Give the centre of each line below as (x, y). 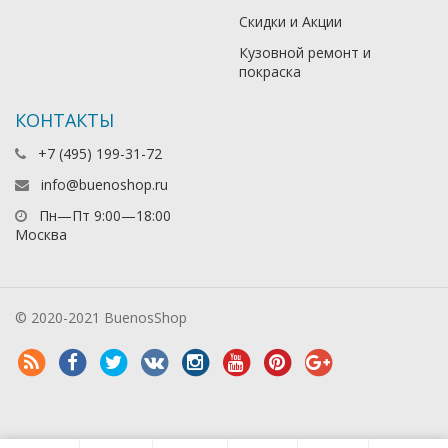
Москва (41, 235)
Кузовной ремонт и (305, 53)
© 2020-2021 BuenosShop (101, 318)
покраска (270, 72)
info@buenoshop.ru (104, 185)
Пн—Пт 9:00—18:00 (103, 216)
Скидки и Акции (290, 22)
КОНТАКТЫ (64, 120)
